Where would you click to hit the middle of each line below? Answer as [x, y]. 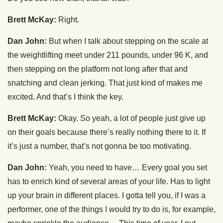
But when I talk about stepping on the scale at [127, 41]
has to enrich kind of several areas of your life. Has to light [109, 181]
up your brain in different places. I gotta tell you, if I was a [107, 195]
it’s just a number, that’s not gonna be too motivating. [99, 146]
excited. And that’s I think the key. [65, 97]
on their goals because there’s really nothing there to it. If [107, 132]
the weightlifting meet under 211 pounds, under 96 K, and [108, 55]
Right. [68, 20]
